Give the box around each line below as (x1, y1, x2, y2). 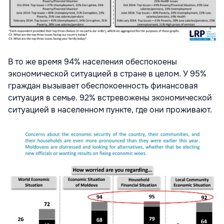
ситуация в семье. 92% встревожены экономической (8, 92, 212, 103)
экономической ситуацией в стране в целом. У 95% (8, 68, 206, 79)
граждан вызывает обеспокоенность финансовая (8, 80, 198, 91)
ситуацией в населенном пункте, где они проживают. (8, 104, 212, 115)
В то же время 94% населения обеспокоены (8, 56, 177, 67)
